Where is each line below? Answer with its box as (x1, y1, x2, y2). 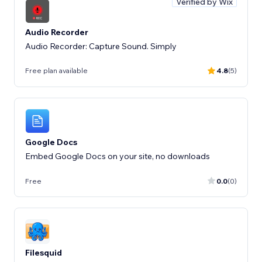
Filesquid (25, 247, 62, 258)
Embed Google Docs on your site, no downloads (25, 151, 210, 161)
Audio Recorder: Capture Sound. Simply (25, 40, 177, 51)
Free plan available (25, 66, 88, 75)
